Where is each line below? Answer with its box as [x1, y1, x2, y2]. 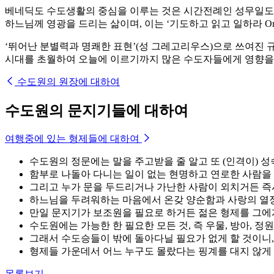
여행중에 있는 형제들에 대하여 [5, 133, 139, 144]
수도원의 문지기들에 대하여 [5, 102, 188, 119]
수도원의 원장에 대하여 [17, 76, 120, 87]
